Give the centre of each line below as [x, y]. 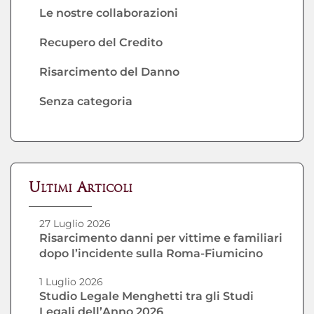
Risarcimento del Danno [109, 72]
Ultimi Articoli [81, 189]
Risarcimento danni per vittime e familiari [161, 238]
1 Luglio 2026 [71, 282]
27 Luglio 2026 [75, 224]
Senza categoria [86, 101]
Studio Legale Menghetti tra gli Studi [146, 296]
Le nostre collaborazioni [109, 13]
